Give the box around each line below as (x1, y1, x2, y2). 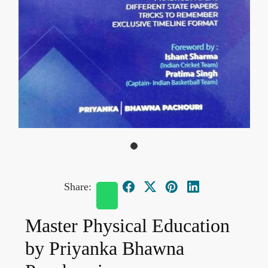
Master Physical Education (25, 215, 230, 237)
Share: (64, 180, 92, 193)
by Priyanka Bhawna (25, 237, 184, 260)
